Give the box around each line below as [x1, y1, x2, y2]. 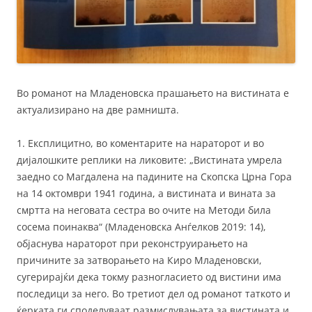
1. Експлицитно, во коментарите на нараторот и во [17, 136, 264, 150]
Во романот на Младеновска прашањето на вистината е [17, 86, 289, 100]
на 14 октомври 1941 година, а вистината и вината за [17, 187, 276, 201]
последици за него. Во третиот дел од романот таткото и [17, 287, 290, 301]
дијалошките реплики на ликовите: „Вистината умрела [17, 153, 282, 167]
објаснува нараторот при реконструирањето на [17, 237, 248, 251]
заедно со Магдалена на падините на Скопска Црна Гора [17, 170, 292, 184]
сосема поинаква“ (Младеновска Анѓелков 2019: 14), [17, 220, 266, 234]
